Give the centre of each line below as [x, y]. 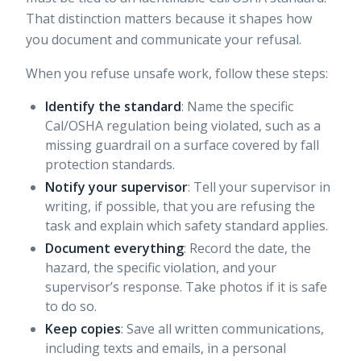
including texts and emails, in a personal [166, 349]
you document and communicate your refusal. [164, 40]
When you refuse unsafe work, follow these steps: [177, 74]
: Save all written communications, [222, 329]
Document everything [114, 249]
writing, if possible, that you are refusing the [180, 207]
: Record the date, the [247, 249]
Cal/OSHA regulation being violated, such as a [183, 126]
